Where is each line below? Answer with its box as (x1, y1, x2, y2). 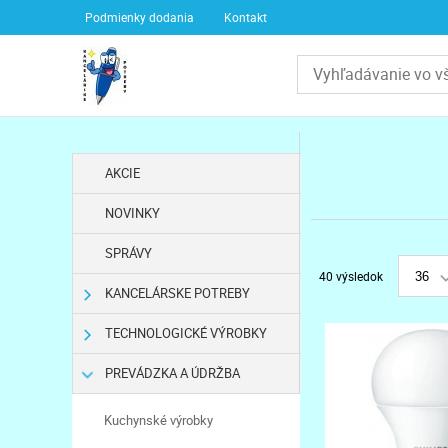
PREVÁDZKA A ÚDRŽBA (104, 364, 240, 382)
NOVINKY (104, 204, 160, 222)
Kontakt (224, 9, 268, 25)
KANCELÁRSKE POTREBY (104, 284, 250, 302)
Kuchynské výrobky (103, 411, 213, 429)
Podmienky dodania (85, 9, 195, 25)
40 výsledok (319, 268, 383, 284)
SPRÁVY (104, 244, 152, 262)
